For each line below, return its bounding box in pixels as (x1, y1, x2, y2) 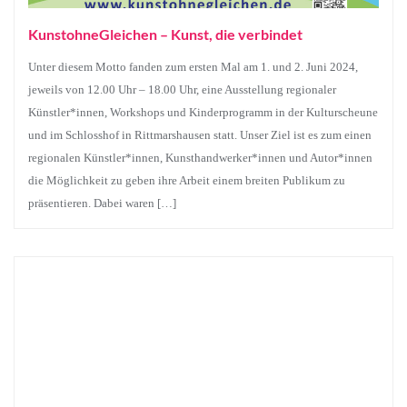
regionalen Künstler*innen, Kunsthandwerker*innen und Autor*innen (28, 151, 372, 164)
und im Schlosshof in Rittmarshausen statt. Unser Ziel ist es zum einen (28, 128, 372, 142)
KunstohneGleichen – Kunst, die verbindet (28, 25, 303, 43)
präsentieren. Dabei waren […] (28, 196, 176, 210)
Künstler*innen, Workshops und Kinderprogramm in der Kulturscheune (28, 105, 378, 119)
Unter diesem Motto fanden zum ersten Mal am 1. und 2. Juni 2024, (28, 60, 358, 74)
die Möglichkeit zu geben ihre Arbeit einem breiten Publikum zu (28, 174, 345, 187)
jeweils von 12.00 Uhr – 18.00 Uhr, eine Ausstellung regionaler (28, 83, 336, 96)
